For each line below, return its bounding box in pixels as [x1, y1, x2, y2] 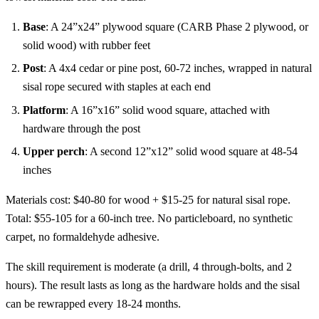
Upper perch [23, 145, 85, 157]
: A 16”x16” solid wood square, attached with [66, 103, 270, 116]
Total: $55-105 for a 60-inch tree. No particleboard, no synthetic [6, 211, 293, 224]
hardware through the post [23, 122, 140, 135]
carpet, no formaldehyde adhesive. [6, 230, 159, 243]
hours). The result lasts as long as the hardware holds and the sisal [6, 278, 300, 291]
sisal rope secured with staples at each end [23, 80, 211, 93]
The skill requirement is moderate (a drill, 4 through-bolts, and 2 [6, 260, 292, 273]
